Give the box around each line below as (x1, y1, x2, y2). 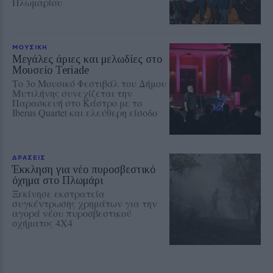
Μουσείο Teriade (12, 63, 89, 76)
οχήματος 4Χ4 (12, 216, 73, 229)
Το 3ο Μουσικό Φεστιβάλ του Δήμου (12, 76, 166, 90)
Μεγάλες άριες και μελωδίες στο (12, 52, 162, 65)
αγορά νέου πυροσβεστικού (12, 206, 132, 219)
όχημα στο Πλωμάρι (12, 174, 103, 186)
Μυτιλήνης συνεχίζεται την (12, 86, 132, 99)
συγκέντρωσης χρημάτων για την (12, 196, 157, 210)
